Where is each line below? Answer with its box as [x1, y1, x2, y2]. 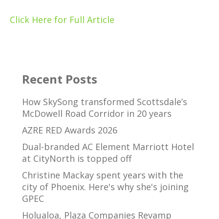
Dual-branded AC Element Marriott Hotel [22, 141, 194, 153]
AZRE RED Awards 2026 [22, 124, 117, 136]
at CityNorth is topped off [22, 153, 131, 165]
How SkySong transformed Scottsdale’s [22, 96, 187, 108]
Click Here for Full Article [10, 13, 114, 25]
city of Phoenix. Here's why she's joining [22, 181, 189, 193]
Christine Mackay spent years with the [22, 169, 183, 181]
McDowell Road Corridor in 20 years [22, 108, 172, 120]
